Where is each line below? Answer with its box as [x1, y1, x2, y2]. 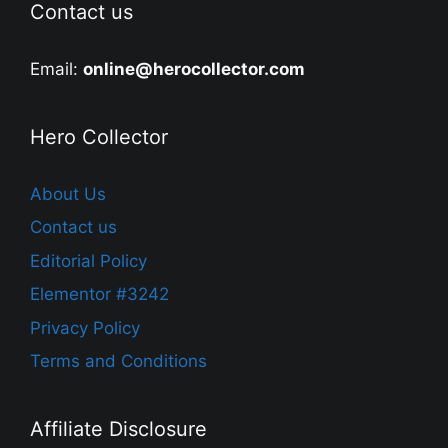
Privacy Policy [30, 317, 140, 338]
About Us [30, 183, 106, 204]
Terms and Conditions [30, 351, 207, 372]
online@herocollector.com [83, 58, 305, 79]
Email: [30, 58, 83, 79]
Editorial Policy [30, 250, 147, 271]
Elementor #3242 [30, 284, 169, 305]
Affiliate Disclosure [30, 417, 207, 442]
